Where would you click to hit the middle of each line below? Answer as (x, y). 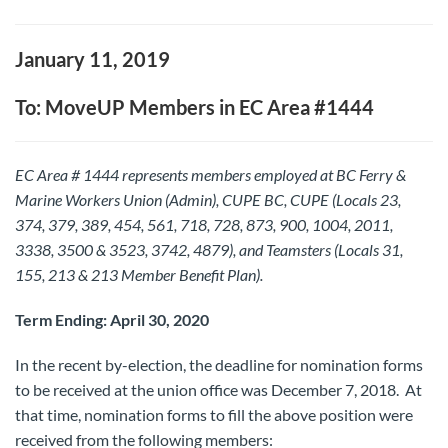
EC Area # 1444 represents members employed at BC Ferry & (210, 174)
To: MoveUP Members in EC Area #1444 (194, 107)
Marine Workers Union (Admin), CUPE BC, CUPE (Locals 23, (208, 199)
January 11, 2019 (92, 59)
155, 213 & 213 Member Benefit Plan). (139, 274)
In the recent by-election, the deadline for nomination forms (219, 364)
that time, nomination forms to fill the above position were (214, 414)
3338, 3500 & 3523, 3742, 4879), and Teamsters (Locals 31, (209, 249)
